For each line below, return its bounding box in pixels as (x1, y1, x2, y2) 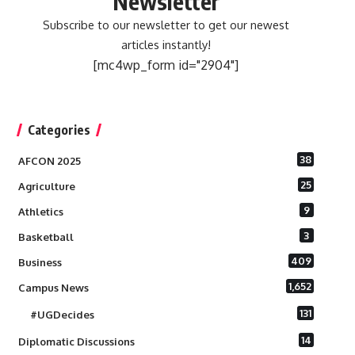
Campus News (17, 281, 89, 295)
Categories (27, 122, 90, 139)
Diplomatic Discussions (17, 335, 135, 349)
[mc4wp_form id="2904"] (93, 57, 239, 74)
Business (17, 256, 62, 269)
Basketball (17, 231, 74, 244)
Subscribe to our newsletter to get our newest (42, 17, 289, 32)
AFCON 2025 (17, 155, 81, 168)
